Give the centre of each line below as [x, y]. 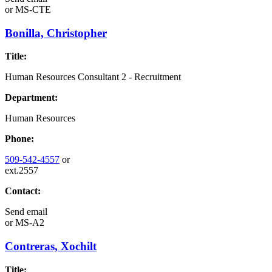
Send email [26, 212]
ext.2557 [22, 171]
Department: [31, 98]
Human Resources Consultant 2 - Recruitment [93, 77]
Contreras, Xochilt [51, 246]
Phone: [19, 139]
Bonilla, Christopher [56, 33]
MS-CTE [32, 9]
